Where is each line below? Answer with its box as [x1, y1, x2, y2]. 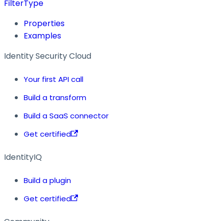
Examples [24, 30, 61, 41]
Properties [24, 17, 65, 29]
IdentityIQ [4, 151, 42, 163]
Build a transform [24, 92, 86, 103]
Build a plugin [24, 175, 71, 185]
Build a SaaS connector [24, 110, 109, 121]
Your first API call [24, 74, 83, 84]
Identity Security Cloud [4, 50, 91, 62]
